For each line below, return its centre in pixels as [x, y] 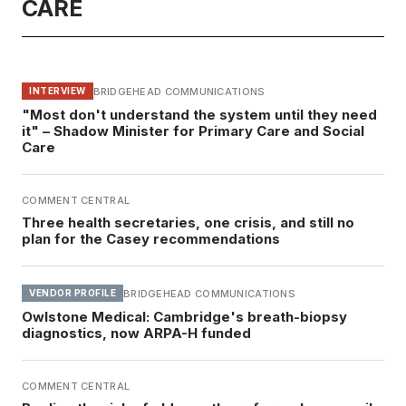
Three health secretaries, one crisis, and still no [188, 223]
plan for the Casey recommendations [151, 239]
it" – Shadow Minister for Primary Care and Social [193, 131]
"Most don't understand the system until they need [199, 115]
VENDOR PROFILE [72, 293]
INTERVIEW [58, 91]
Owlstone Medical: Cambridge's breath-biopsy [184, 317]
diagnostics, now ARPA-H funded [136, 333]
